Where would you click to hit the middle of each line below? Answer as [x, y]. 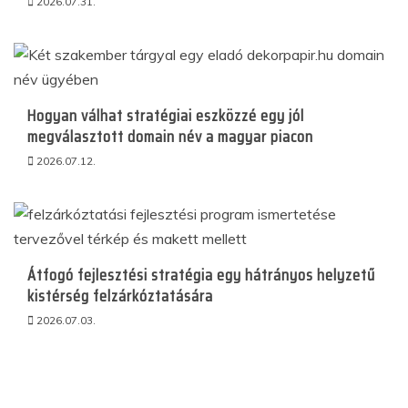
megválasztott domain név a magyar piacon [170, 137]
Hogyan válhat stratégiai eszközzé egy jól [166, 116]
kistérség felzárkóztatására [120, 296]
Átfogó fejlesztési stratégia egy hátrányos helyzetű [201, 275]
